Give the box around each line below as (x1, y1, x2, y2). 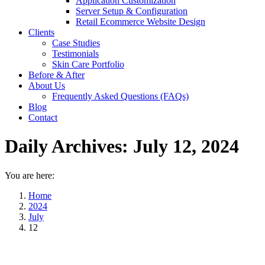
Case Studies (52, 38, 100, 48)
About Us (28, 80, 65, 91)
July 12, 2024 (133, 135, 239, 157)
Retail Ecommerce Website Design (76, 17, 205, 27)
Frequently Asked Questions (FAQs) (52, 91, 189, 101)
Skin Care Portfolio (52, 59, 124, 69)
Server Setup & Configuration (76, 6, 188, 16)
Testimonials (52, 49, 99, 59)
